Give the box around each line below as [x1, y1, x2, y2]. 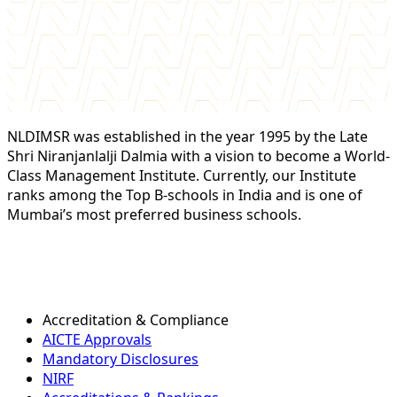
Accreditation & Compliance [43, 310, 229, 331]
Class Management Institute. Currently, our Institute [7, 166, 356, 186]
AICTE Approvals [43, 330, 152, 350]
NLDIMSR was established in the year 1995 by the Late [7, 127, 368, 147]
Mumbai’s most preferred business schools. [7, 205, 301, 225]
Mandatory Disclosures [43, 349, 198, 370]
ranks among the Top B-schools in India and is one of [7, 185, 362, 206]
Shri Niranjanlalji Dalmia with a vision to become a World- [7, 146, 390, 167]
